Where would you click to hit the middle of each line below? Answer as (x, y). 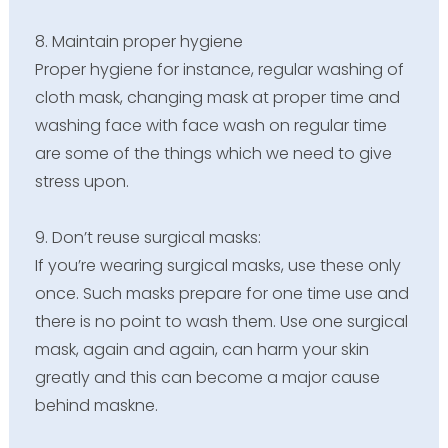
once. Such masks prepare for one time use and (221, 293)
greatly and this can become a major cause (207, 377)
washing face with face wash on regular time (210, 125)
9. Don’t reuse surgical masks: (147, 237)
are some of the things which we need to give (213, 153)
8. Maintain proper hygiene (138, 41)
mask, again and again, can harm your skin (201, 349)
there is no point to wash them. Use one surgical (221, 321)
